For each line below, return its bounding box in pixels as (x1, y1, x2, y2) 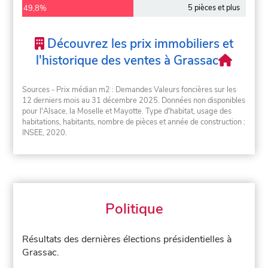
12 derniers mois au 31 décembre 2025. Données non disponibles (22, 95, 246, 106)
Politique (105, 199, 163, 219)
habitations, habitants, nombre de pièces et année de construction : (22, 116, 246, 127)
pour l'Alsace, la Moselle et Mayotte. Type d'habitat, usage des (22, 105, 232, 117)
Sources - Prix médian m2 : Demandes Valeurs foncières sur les (22, 84, 237, 95)
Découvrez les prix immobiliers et (44, 35, 233, 53)
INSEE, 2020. (22, 127, 68, 138)
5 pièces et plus (187, 2, 240, 14)
